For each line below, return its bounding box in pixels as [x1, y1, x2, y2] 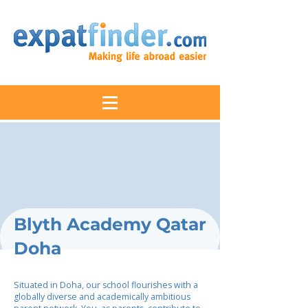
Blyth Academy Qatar [14, 214, 206, 234]
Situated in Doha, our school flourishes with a [14, 279, 198, 291]
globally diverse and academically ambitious [14, 291, 190, 302]
